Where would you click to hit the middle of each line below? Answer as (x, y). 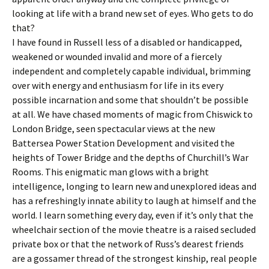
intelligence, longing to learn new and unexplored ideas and (134, 186)
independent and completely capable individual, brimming (131, 71)
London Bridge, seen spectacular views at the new (113, 128)
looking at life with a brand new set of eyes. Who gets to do (133, 13)
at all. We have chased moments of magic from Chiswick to (132, 114)
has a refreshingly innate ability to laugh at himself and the (134, 200)
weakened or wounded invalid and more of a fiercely (117, 56)
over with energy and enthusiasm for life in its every (118, 85)
